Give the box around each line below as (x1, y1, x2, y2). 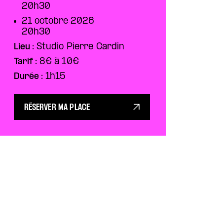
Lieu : (13, 42, 37, 52)
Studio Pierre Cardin (36, 42, 125, 52)
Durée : (13, 72, 45, 81)
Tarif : (13, 57, 39, 67)
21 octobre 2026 (21, 17, 94, 26)
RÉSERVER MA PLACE (24, 103, 90, 112)
